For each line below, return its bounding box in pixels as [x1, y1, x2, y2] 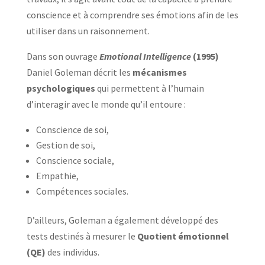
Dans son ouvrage [26, 50, 99, 62]
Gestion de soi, [35, 138, 97, 151]
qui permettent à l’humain [95, 82, 204, 94]
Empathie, [35, 169, 79, 182]
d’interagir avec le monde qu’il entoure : [26, 98, 188, 110]
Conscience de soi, [35, 123, 111, 135]
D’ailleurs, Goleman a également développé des [26, 214, 218, 226]
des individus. [45, 245, 101, 258]
